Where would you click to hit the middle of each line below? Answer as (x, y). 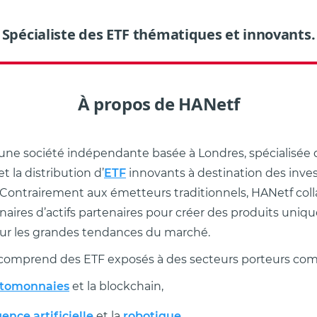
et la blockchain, (116, 287)
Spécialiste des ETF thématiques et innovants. (158, 35)
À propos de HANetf (158, 104)
